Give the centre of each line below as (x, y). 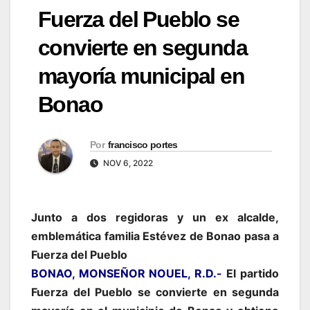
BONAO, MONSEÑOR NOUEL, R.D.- (127, 273)
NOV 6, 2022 (127, 163)
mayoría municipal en (141, 76)
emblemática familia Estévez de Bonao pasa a (155, 236)
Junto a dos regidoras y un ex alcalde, (155, 217)
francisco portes (143, 144)
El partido (253, 273)
